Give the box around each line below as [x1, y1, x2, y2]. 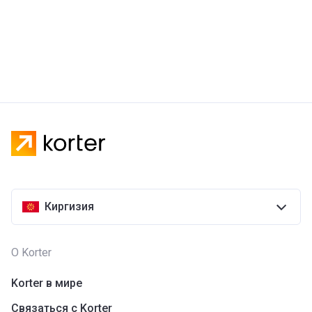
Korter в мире [11, 276, 82, 290]
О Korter [11, 246, 52, 260]
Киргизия [45, 200, 94, 214]
